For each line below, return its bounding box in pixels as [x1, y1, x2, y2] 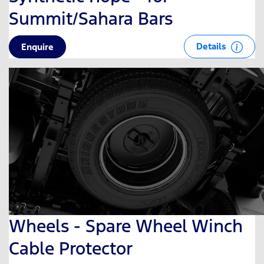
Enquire [21, 41, 54, 52]
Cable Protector [9, 237, 133, 259]
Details [196, 40, 229, 52]
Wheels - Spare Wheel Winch [9, 214, 243, 237]
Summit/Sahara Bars [9, 7, 173, 29]
